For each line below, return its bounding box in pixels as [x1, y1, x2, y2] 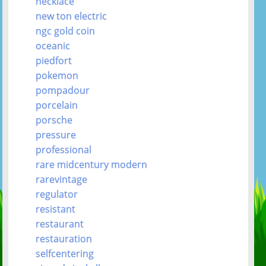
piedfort [36, 53, 72, 67]
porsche [36, 113, 73, 126]
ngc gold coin [36, 24, 96, 37]
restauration [36, 232, 93, 245]
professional [36, 142, 92, 156]
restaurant [36, 217, 84, 230]
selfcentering [36, 246, 94, 260]
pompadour [36, 83, 90, 97]
